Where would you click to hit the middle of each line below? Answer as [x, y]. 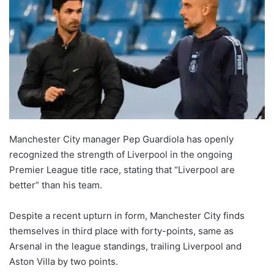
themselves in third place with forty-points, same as [121, 231]
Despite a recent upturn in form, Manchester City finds [127, 215]
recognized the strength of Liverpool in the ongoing [121, 154]
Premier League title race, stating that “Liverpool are [122, 169]
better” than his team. [56, 185]
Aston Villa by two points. [64, 261]
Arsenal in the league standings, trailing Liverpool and [125, 246]
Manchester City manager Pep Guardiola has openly [121, 139]
